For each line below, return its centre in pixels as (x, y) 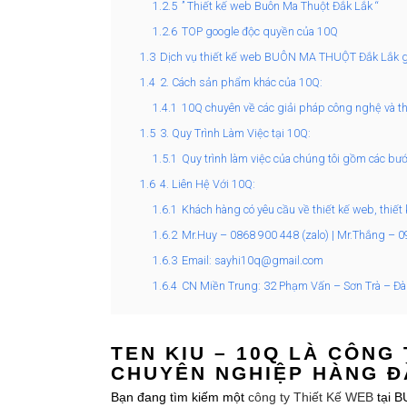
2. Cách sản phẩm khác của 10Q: (241, 83)
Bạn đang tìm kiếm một (179, 397)
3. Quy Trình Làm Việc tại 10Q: (235, 134)
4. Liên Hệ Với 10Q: (208, 184)
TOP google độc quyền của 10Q (260, 32)
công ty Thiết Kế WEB (311, 397)
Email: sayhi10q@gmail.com (253, 261)
